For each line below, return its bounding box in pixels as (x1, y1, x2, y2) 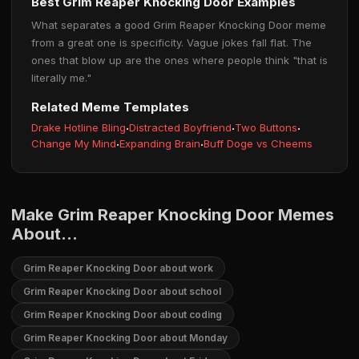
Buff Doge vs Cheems (204, 137, 313, 150)
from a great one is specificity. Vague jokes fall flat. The (31, 36, 312, 49)
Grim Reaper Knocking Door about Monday (23, 332, 228, 344)
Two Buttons (235, 121, 297, 134)
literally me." (31, 71, 91, 84)
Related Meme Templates (31, 99, 189, 115)
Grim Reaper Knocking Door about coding (23, 309, 222, 321)
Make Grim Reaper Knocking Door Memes (11, 205, 334, 224)
